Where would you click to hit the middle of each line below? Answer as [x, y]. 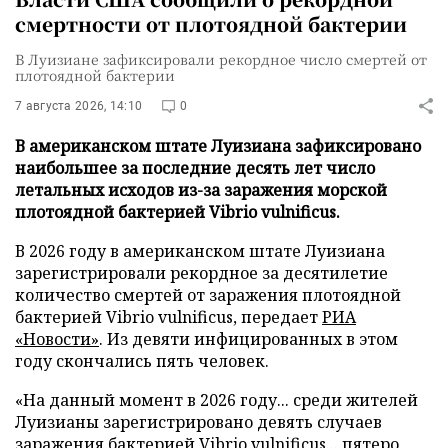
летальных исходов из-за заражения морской [201, 189]
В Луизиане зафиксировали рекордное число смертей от [221, 58]
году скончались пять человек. [142, 360]
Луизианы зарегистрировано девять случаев [198, 421]
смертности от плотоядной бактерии [211, 23]
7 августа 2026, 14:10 [79, 105]
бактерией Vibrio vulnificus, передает [168, 316]
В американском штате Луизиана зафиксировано [218, 145]
